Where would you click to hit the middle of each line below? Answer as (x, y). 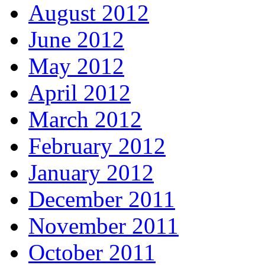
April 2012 (80, 92)
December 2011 (102, 199)
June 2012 (76, 39)
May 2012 (76, 66)
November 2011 (104, 225)
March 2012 (85, 119)
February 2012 (97, 146)
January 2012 (91, 172)
